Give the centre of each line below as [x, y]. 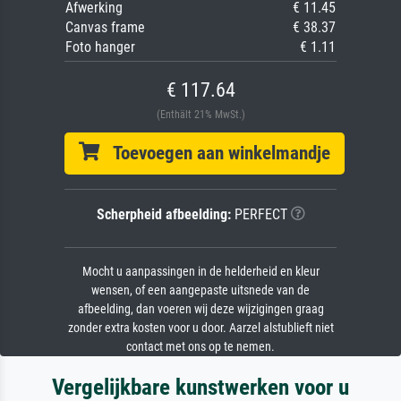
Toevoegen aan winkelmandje [215, 153]
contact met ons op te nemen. [200, 346]
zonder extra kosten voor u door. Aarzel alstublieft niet [200, 328]
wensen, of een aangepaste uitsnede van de [200, 290]
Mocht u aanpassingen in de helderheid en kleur [200, 271]
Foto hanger [100, 47]
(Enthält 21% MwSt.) [200, 114]
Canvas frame [105, 27]
